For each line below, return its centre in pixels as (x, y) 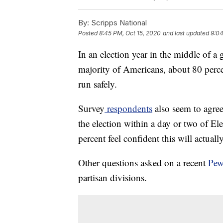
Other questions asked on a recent (143, 163)
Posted (89, 33)
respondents (128, 109)
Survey (91, 109)
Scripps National (118, 23)
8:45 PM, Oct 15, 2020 (130, 33)
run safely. (98, 84)
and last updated (186, 33)
